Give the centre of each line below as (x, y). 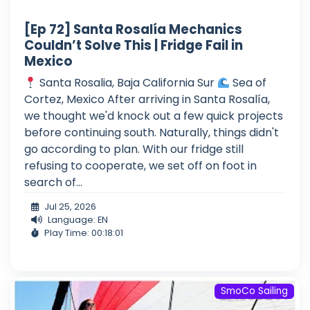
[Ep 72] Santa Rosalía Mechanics (133, 30)
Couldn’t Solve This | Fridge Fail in (134, 46)
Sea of (248, 83)
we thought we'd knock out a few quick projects (154, 116)
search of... (53, 183)
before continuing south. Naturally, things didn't (152, 133)
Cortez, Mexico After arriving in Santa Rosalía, (147, 100)
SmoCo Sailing (255, 291)
